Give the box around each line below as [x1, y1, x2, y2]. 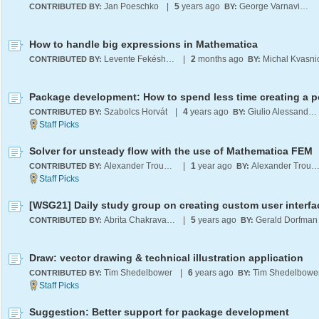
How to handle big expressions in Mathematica [29, 38, 258, 50]
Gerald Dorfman [256, 215, 318, 225]
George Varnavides [300, 1, 308, 11]
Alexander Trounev [164, 161, 172, 171]
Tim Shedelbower [104, 268, 172, 278]
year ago [196, 161, 234, 171]
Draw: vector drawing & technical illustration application [29, 252, 303, 263]
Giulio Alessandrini [308, 107, 317, 117]
